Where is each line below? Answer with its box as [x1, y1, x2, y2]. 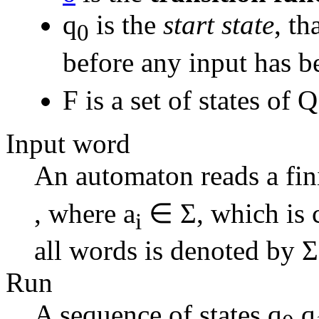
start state [163, 9, 274, 41]
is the [89, 9, 163, 41]
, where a [34, 197, 135, 229]
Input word [6, 127, 130, 159]
